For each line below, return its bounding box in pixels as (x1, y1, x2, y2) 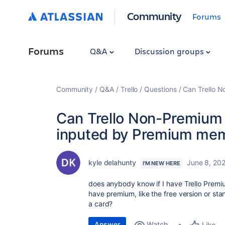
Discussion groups (134, 46, 206, 56)
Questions (144, 85, 177, 93)
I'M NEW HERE (142, 160, 180, 167)
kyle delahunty (88, 158, 136, 167)
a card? (88, 199, 113, 208)
